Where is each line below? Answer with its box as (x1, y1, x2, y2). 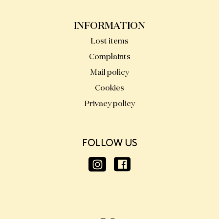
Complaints (88, 53, 131, 62)
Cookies (95, 85, 124, 93)
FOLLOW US (82, 139, 137, 148)
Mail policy (90, 69, 129, 77)
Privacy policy (84, 100, 135, 109)
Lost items (90, 38, 129, 46)
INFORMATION (74, 21, 145, 31)
